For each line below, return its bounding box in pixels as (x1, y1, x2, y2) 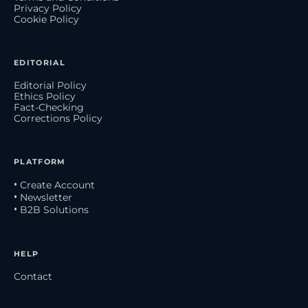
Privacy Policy (14, 3, 82, 14)
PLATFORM (14, 157, 66, 167)
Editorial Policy (14, 80, 87, 91)
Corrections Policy (14, 113, 102, 124)
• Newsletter (14, 192, 72, 203)
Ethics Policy (14, 91, 76, 102)
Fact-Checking (14, 102, 84, 113)
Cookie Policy (14, 14, 79, 25)
